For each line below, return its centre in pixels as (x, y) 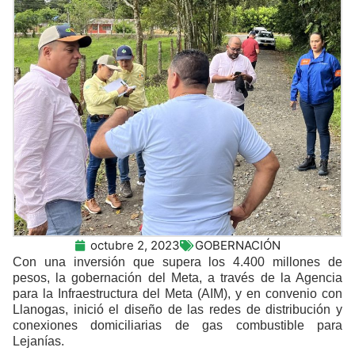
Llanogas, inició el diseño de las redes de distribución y (177, 310)
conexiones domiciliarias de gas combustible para (177, 326)
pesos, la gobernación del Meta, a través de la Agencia (177, 278)
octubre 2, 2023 (135, 246)
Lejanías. (38, 342)
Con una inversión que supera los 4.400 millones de (177, 262)
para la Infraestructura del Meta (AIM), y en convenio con (177, 294)
